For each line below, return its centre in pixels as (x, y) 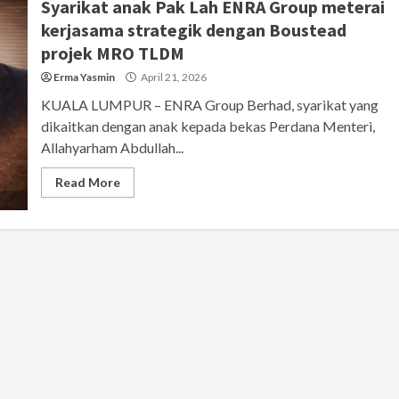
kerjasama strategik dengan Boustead (193, 29)
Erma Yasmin (84, 77)
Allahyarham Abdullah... (112, 147)
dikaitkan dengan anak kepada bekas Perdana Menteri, (208, 126)
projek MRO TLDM (112, 53)
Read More (87, 182)
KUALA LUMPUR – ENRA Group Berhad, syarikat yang (209, 104)
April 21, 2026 (172, 77)
